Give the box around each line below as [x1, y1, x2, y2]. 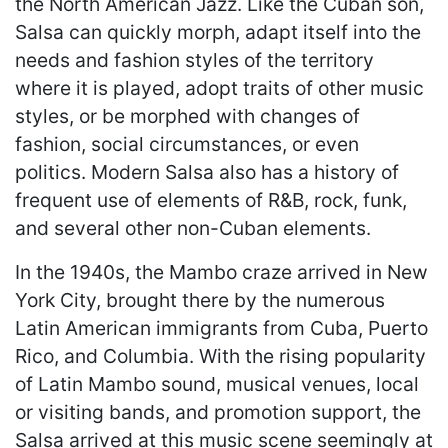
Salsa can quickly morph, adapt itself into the [15, 19, 421, 44]
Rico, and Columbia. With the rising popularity [15, 343, 426, 368]
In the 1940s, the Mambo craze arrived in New [15, 259, 428, 284]
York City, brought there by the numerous [15, 287, 385, 312]
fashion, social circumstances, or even [15, 131, 359, 156]
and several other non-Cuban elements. [15, 215, 371, 240]
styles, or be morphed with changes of [15, 103, 360, 128]
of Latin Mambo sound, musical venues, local [15, 371, 419, 396]
